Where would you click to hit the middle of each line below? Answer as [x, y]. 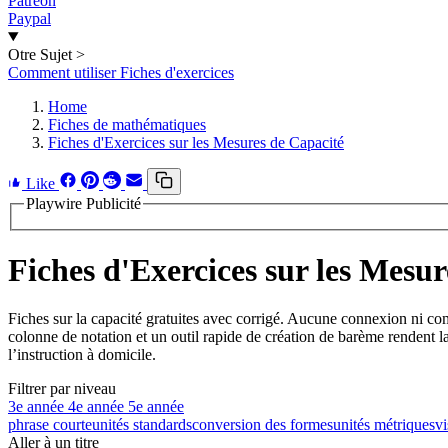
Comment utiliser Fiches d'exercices [121, 72]
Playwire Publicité [83, 203]
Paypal [29, 18]
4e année [98, 407]
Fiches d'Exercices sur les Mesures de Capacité [196, 142]
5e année [156, 407]
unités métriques [384, 425]
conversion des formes [262, 425]
